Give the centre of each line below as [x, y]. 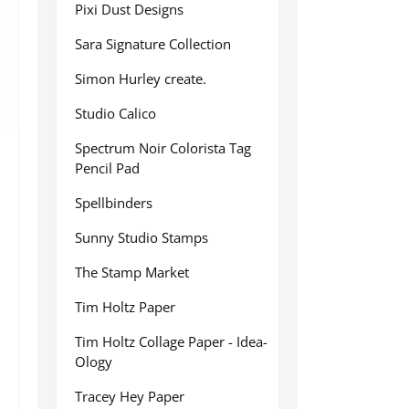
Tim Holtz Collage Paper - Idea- [171, 341]
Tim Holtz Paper [125, 307]
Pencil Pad [107, 168]
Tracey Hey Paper [130, 396]
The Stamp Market [132, 272]
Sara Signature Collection [153, 44]
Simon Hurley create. [141, 79]
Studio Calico [115, 113]
